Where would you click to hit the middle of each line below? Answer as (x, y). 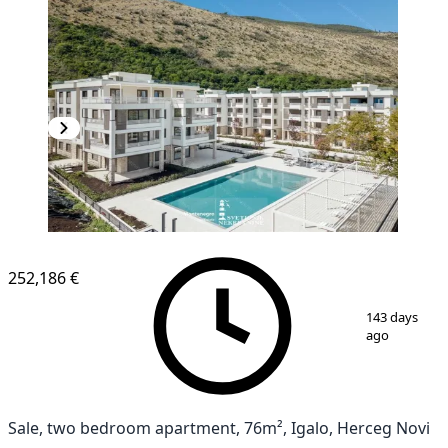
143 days (391, 317)
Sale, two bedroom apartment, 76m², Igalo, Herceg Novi (219, 427)
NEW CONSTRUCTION (106, 246)
